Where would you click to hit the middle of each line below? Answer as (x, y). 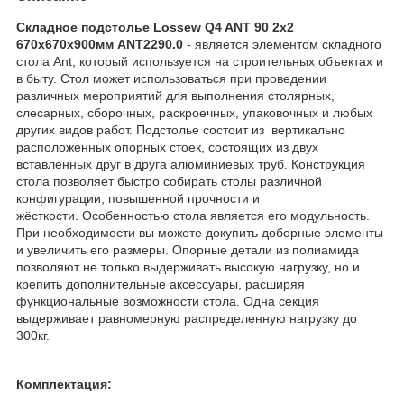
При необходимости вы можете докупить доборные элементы (200, 232)
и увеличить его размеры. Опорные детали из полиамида (188, 249)
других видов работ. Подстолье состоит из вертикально (181, 129)
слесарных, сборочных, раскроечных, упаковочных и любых (194, 112)
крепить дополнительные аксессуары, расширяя (161, 284)
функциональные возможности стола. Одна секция (168, 301)
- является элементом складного (282, 44)
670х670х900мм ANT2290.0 (100, 44)
